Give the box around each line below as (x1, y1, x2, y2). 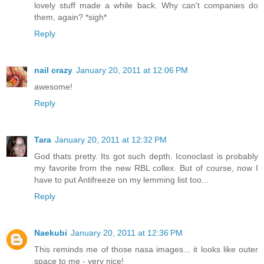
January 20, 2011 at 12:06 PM (76, 65, 188, 75)
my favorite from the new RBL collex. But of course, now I (34, 163, 258, 173)
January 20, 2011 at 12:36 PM (71, 227, 183, 237)
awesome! (34, 81, 72, 91)
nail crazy (34, 65, 72, 75)
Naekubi (34, 227, 67, 237)
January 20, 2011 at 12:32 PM (55, 134, 167, 144)
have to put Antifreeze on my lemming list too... (34, 174, 209, 184)
